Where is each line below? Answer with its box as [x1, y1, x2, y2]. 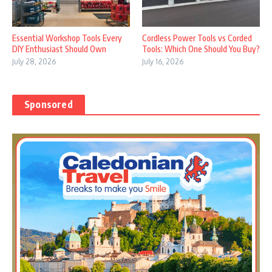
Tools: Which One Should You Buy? [142, 44, 260, 55]
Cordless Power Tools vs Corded [142, 33, 252, 44]
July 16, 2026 [142, 57, 183, 67]
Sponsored [24, 98, 73, 111]
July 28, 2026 [12, 57, 56, 67]
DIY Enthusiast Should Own [12, 44, 106, 55]
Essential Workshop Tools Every [12, 33, 122, 44]
